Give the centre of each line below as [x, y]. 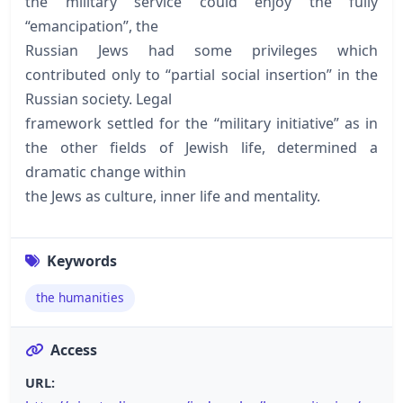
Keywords [82, 260]
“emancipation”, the [92, 26]
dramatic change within [106, 171]
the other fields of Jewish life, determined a [201, 147]
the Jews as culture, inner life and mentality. [173, 196]
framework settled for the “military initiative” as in [201, 123]
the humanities [80, 298]
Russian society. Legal [99, 99]
